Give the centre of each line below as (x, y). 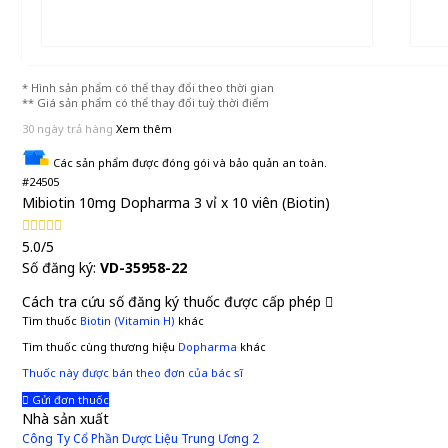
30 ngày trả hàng (67, 128)
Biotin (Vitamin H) (127, 320)
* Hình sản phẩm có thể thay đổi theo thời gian (148, 87)
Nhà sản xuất (65, 418)
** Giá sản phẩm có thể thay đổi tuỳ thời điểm (145, 102)
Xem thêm (144, 128)
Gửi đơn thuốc (69, 399)
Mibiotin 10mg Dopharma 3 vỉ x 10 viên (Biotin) (176, 202)
